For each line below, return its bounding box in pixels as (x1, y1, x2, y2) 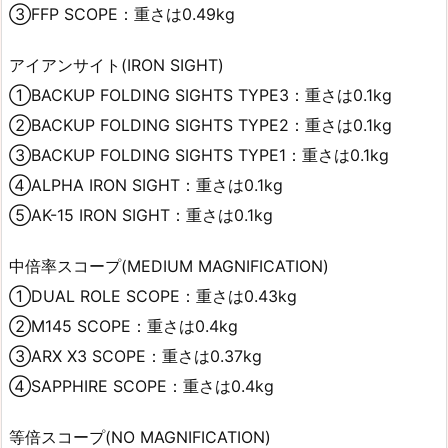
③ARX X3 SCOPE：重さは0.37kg (9, 345, 262, 366)
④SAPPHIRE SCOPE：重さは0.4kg (9, 375, 274, 396)
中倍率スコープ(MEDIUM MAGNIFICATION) (9, 255, 329, 276)
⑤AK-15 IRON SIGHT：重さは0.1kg (9, 204, 273, 225)
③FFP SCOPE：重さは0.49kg (9, 4, 235, 25)
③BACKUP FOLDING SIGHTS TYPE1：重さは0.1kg (9, 144, 389, 165)
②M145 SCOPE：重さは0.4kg (9, 315, 238, 336)
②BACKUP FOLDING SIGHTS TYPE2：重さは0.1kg (9, 114, 392, 135)
